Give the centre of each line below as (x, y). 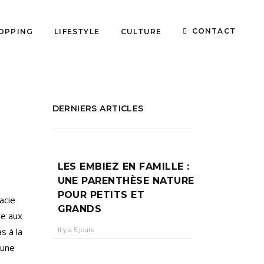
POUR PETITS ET (101, 195)
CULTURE (141, 31)
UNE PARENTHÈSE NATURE (126, 181)
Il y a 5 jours (75, 230)
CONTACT (214, 31)
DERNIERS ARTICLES (98, 108)
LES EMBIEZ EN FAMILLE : (123, 166)
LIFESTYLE (77, 31)
